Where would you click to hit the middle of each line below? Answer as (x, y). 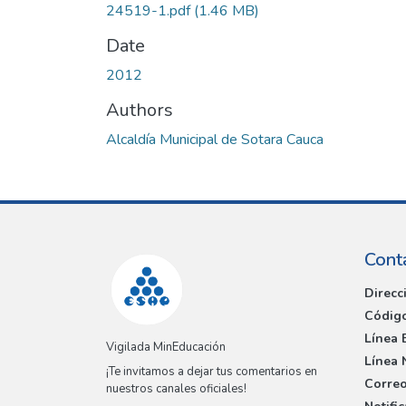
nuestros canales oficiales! (176, 389)
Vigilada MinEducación (166, 348)
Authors (140, 110)
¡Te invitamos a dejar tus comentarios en (212, 372)
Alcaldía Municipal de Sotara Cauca (215, 139)
